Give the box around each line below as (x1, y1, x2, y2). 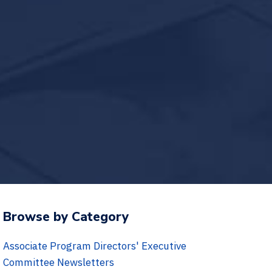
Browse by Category (3, 208, 129, 226)
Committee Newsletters (3, 256, 114, 270)
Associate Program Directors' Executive (3, 239, 186, 253)
